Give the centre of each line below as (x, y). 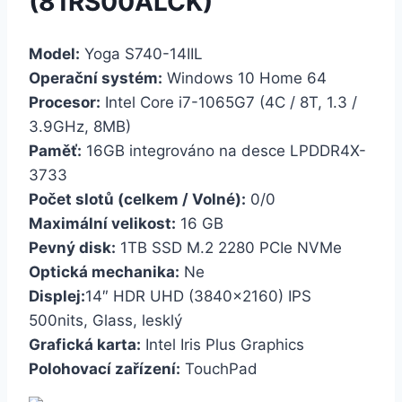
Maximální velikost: (102, 223)
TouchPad (219, 368)
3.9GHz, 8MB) (80, 126)
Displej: (57, 296)
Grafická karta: (85, 344)
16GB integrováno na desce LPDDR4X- (224, 150)
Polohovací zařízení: (105, 368)
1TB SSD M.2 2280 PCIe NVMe (229, 247)
